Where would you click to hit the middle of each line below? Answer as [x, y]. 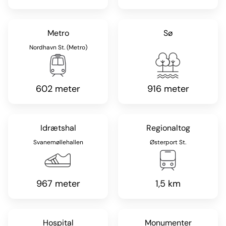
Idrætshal [58, 128]
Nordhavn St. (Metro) [58, 47]
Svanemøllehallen [58, 142]
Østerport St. [168, 142]
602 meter [58, 89]
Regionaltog [168, 128]
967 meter [58, 183]
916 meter [168, 89]
